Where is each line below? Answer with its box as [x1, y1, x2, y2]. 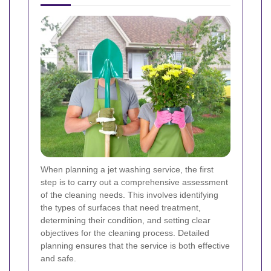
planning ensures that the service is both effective [41, 240, 230, 250]
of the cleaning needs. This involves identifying [41, 189, 218, 200]
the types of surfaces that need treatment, [41, 202, 201, 212]
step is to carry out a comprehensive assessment [41, 177, 228, 187]
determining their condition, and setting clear [41, 215, 211, 225]
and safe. [41, 253, 76, 263]
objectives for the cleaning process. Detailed [41, 227, 209, 238]
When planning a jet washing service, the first [41, 164, 214, 174]
